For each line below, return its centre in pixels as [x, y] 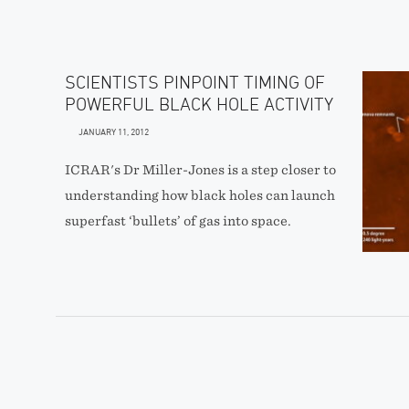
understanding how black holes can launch [199, 195]
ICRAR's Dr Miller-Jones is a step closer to [200, 170]
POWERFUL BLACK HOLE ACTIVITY [199, 104]
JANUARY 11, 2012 [113, 131]
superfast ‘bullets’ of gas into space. [178, 221]
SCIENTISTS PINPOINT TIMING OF [194, 82]
